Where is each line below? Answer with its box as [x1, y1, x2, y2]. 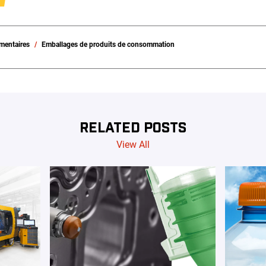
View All [116, 139, 150, 151]
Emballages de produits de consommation [42, 40, 175, 49]
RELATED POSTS [80, 118, 186, 136]
